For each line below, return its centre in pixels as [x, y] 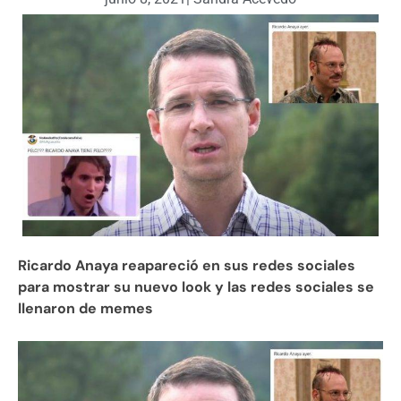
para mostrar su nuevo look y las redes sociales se [196, 287]
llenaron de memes [87, 309]
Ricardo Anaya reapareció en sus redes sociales [187, 266]
